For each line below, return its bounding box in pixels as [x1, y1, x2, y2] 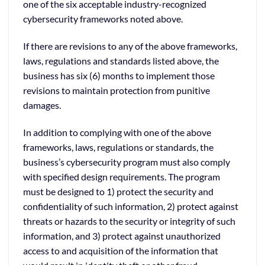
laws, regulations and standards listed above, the [23, 54, 219, 66]
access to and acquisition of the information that [23, 244, 218, 256]
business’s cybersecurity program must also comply [23, 156, 230, 167]
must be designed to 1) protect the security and [23, 185, 214, 197]
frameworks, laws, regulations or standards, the [23, 141, 214, 153]
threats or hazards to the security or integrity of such [23, 215, 235, 227]
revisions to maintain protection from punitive [23, 84, 210, 96]
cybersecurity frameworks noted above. [23, 13, 183, 25]
